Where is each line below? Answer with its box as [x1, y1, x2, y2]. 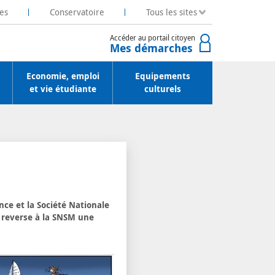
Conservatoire [49, 6, 104, 18]
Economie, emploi [26, 70, 99, 82]
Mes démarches [110, 40, 193, 56]
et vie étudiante [29, 83, 96, 95]
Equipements [135, 70, 190, 82]
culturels [144, 83, 181, 95]
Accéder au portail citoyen [110, 32, 195, 42]
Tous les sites [145, 6, 197, 18]
